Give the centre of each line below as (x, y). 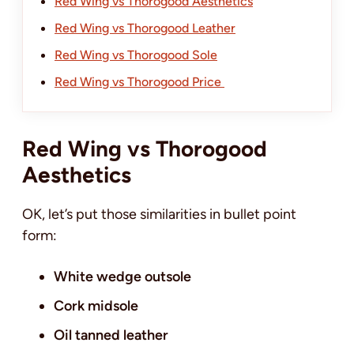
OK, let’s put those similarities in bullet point (159, 214)
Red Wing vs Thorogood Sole (136, 55)
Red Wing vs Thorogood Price (139, 81)
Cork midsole (96, 305)
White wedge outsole (122, 276)
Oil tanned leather (111, 335)
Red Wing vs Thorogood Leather (145, 28)
